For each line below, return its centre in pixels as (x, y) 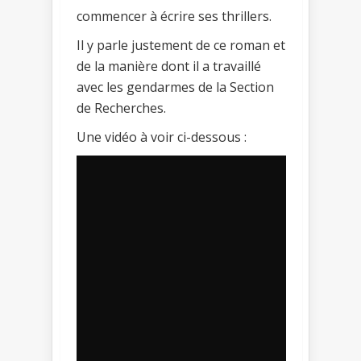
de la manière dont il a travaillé (169, 66)
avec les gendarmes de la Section (175, 87)
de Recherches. (121, 108)
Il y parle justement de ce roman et (181, 46)
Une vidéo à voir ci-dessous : (162, 137)
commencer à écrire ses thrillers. (174, 17)
